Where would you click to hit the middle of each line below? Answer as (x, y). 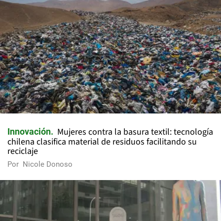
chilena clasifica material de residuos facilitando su (102, 142)
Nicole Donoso (48, 165)
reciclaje (23, 151)
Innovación (29, 132)
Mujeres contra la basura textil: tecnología (135, 132)
